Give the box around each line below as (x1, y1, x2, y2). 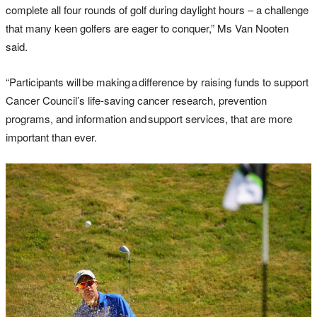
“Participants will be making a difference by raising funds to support (6, 74, 309, 89)
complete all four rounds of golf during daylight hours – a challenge (6, 1, 309, 17)
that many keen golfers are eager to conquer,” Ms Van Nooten (6, 20, 289, 35)
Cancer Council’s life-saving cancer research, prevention (6, 92, 267, 108)
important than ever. (6, 129, 97, 144)
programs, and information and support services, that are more (6, 110, 292, 126)
